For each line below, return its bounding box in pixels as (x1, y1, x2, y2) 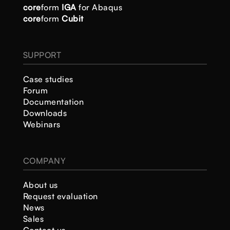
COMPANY (23, 155, 66, 166)
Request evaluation (23, 190, 98, 201)
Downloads (23, 107, 67, 118)
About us (23, 179, 58, 190)
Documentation (23, 96, 84, 107)
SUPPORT (23, 49, 62, 60)
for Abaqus (79, 2, 123, 12)
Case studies (23, 73, 73, 84)
